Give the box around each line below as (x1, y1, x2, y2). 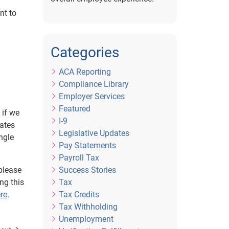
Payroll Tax (58, 153, 99, 163)
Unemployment (58, 214, 113, 224)
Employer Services (58, 91, 125, 101)
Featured (58, 104, 90, 113)
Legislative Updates (58, 128, 129, 138)
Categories (50, 44, 119, 61)
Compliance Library (58, 79, 129, 89)
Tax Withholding (58, 202, 118, 212)
